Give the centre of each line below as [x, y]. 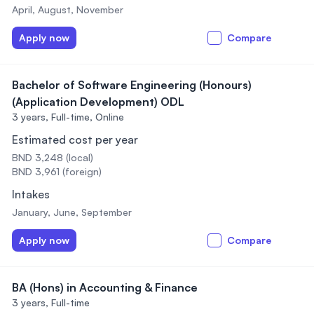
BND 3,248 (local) [53, 157]
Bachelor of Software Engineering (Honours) [132, 85]
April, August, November [68, 9]
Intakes [31, 194]
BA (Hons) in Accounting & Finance [105, 287]
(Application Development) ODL [98, 102]
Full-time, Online [88, 117]
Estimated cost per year [75, 139]
